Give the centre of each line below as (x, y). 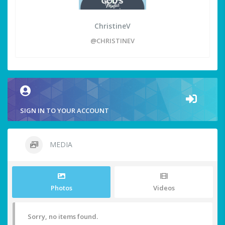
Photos (61, 188)
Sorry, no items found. (63, 217)
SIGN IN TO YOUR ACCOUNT (65, 111)
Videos (164, 188)
